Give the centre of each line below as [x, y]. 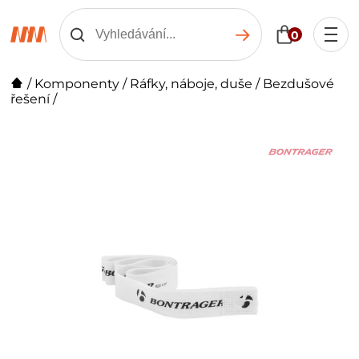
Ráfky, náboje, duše [192, 84]
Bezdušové [299, 84]
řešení [30, 99]
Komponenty [77, 84]
